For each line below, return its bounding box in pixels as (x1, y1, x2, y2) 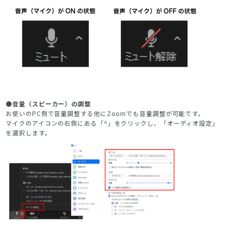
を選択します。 (6, 128, 51, 137)
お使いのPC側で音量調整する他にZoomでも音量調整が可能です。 (6, 108, 205, 118)
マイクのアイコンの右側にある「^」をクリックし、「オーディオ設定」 (6, 118, 219, 127)
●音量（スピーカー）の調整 (6, 99, 91, 108)
